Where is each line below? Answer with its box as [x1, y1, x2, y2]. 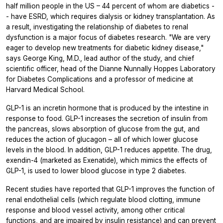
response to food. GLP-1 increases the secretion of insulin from [6, 114, 208, 123]
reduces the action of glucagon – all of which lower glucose [6, 135, 198, 144]
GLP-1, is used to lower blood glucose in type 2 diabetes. [6, 167, 186, 175]
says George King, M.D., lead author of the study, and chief [6, 54, 194, 63]
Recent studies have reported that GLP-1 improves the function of [6, 185, 215, 194]
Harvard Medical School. [6, 86, 85, 94]
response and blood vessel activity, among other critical [6, 206, 185, 215]
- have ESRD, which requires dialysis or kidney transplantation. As [6, 12, 215, 21]
